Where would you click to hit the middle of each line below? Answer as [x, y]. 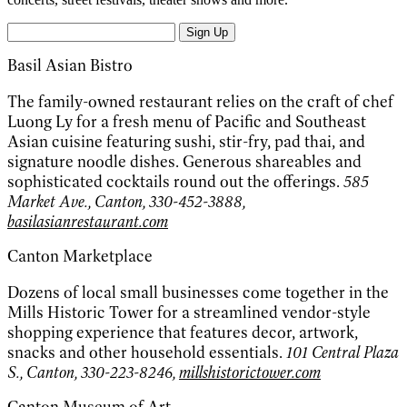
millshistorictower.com [250, 373]
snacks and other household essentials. [147, 353]
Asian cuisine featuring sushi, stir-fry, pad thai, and [186, 142]
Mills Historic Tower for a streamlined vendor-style [189, 313]
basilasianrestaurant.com [88, 222]
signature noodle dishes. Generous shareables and [184, 162]
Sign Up [207, 33]
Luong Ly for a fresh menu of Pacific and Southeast [187, 122]
